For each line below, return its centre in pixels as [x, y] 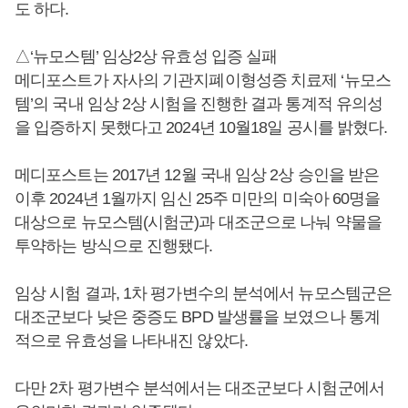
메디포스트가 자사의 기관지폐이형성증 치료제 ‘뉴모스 [203, 80]
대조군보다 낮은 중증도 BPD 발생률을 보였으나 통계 [197, 316]
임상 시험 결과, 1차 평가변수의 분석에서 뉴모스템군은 [204, 293]
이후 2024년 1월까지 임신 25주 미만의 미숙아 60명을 [198, 198]
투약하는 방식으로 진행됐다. [114, 245]
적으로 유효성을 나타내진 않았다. [131, 340]
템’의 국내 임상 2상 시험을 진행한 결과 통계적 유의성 [199, 103]
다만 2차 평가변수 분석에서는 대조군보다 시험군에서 [199, 388]
